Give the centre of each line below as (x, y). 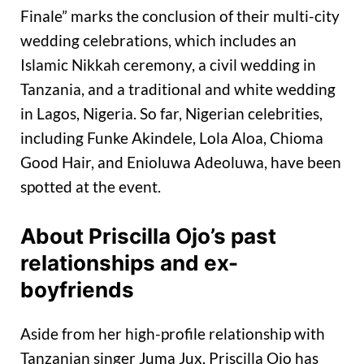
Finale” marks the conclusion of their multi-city (180, 16)
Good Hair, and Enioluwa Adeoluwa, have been (181, 162)
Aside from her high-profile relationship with (173, 334)
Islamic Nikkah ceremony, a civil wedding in (168, 65)
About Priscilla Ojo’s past (148, 236)
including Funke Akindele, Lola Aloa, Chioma (172, 138)
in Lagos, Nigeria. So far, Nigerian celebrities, (171, 114)
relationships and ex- (129, 262)
